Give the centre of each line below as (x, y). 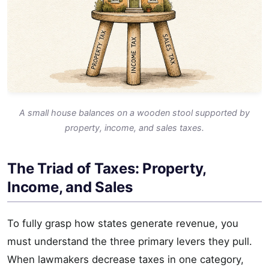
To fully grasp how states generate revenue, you (123, 223)
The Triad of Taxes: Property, (107, 168)
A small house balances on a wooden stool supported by (134, 112)
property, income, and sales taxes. (134, 127)
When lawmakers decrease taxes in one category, (125, 259)
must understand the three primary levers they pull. (130, 241)
